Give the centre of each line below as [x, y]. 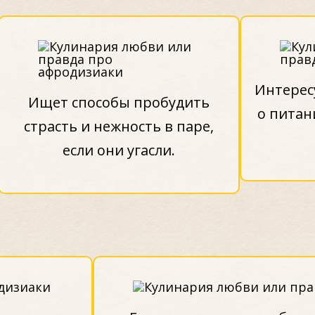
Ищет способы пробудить [118, 102]
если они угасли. [118, 150]
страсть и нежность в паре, [118, 126]
